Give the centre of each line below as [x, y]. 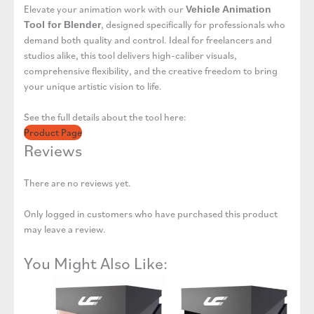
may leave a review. [65, 230]
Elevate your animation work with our [105, 9]
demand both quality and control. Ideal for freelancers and [148, 40]
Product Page [53, 132]
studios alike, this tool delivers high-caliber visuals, [130, 55]
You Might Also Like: [96, 263]
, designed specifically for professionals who [193, 24]
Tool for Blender [62, 24]
